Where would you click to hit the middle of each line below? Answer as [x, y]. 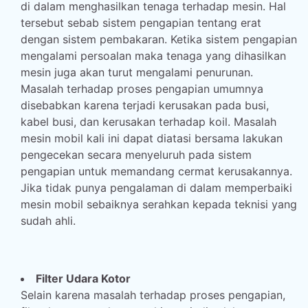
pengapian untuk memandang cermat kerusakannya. [156, 171]
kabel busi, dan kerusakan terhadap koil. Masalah [148, 122]
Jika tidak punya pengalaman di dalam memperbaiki [156, 188]
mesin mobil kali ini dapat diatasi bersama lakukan [152, 138]
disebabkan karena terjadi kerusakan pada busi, [145, 105]
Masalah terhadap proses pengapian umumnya [142, 89]
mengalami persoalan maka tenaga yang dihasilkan [153, 56]
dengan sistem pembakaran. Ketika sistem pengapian [159, 39]
